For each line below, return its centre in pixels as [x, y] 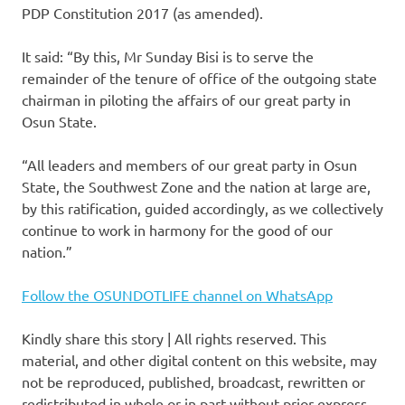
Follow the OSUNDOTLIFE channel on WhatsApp [177, 295]
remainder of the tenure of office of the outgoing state [199, 78]
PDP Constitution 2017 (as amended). [142, 13]
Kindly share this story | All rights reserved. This [174, 339]
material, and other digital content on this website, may [199, 360]
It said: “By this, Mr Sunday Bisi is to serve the [168, 57]
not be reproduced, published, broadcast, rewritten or [193, 382]
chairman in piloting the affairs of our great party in [186, 100]
